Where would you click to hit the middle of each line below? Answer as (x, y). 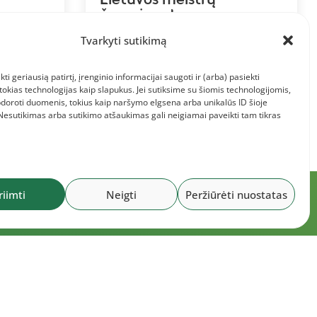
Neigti (121, 194)
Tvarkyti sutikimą (124, 40)
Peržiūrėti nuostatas (236, 194)
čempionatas (145, 15)
